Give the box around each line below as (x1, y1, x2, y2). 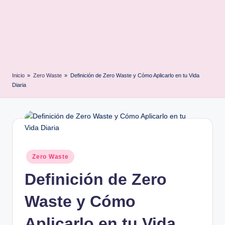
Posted (24, 151, 42, 157)
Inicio (12, 72, 25, 78)
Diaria (12, 82, 26, 88)
